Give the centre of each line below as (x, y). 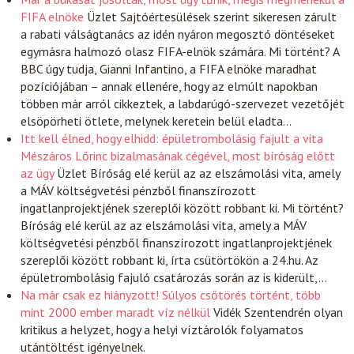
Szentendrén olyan (294, 312)
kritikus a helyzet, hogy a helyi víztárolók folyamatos (162, 330)
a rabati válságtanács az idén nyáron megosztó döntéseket (178, 34)
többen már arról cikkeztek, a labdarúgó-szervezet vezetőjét (183, 104)
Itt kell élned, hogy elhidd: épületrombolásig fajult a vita (172, 138)
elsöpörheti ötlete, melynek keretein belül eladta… (156, 121)
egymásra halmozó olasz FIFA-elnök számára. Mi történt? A (180, 51)
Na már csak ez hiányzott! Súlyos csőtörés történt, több (171, 295)
